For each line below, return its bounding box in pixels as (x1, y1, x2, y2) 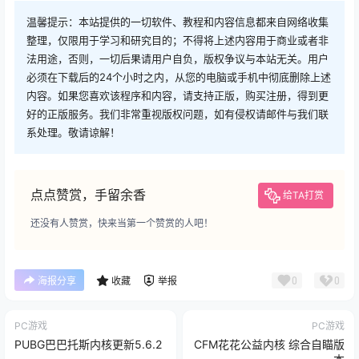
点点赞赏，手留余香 (30, 187, 146, 204)
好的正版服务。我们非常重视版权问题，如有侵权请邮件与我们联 (26, 107, 329, 121)
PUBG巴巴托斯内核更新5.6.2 (14, 337, 162, 352)
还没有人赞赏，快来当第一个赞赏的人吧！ (30, 217, 213, 230)
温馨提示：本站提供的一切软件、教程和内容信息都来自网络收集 (26, 15, 329, 29)
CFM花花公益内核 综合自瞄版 (194, 337, 345, 352)
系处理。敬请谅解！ (26, 126, 120, 139)
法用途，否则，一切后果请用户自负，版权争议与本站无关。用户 (26, 52, 329, 66)
